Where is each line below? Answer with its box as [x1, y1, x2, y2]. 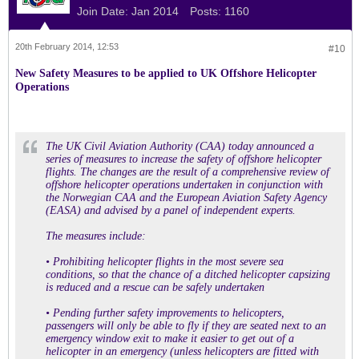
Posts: [190, 5, 221, 18]
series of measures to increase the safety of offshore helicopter [46, 153, 321, 165]
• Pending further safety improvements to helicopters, [46, 307, 284, 319]
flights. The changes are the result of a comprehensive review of [46, 166, 329, 178]
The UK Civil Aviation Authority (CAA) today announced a [46, 140, 314, 152]
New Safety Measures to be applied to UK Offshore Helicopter [15, 67, 317, 79]
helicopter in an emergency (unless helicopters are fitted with [46, 345, 319, 357]
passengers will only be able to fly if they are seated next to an [46, 320, 326, 332]
